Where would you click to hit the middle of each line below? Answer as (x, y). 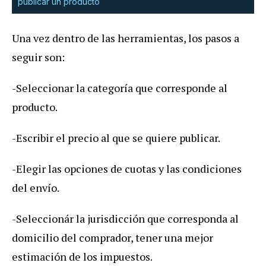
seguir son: (38, 57)
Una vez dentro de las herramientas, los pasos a (126, 38)
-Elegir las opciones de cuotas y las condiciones (127, 169)
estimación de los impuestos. (82, 257)
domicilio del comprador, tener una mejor (113, 238)
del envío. (36, 188)
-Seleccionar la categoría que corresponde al (120, 88)
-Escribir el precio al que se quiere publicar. (116, 138)
